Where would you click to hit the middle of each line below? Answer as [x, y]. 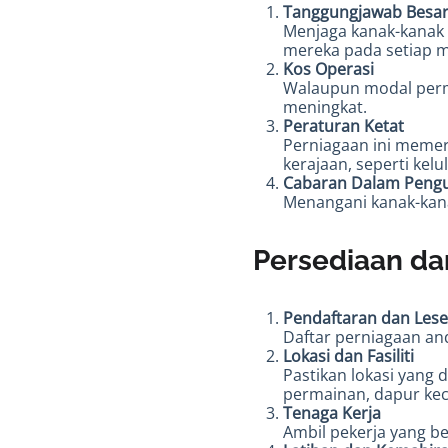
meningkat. [325, 107]
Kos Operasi [328, 69]
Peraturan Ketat [343, 126]
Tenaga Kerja [332, 413]
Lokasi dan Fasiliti [348, 356]
